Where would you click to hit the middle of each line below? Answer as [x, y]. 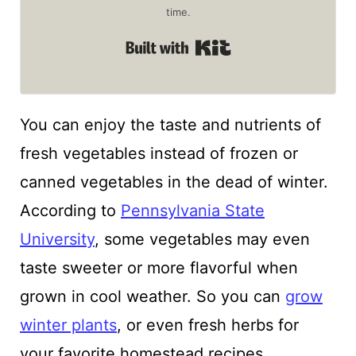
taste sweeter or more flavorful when [159, 267]
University [57, 239]
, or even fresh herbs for [207, 325]
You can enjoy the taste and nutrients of [170, 124]
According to [70, 210]
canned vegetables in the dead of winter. [174, 182]
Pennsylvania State [192, 210]
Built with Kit [279, 47]
